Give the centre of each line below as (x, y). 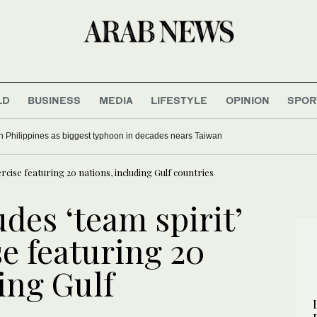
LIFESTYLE (179, 100)
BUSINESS (54, 100)
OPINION (247, 100)
